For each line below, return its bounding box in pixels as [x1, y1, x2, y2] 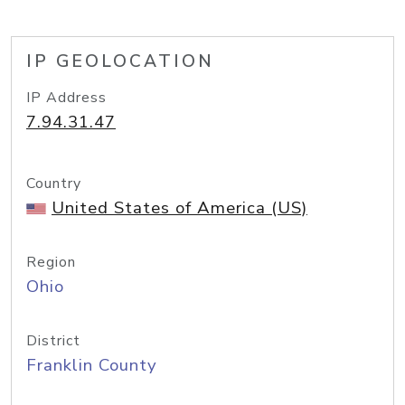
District [26, 331, 80, 351]
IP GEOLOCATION [26, 50, 214, 73]
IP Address [26, 88, 107, 108]
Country [26, 174, 81, 193]
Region [26, 252, 76, 272]
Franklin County [26, 353, 157, 377]
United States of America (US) [52, 196, 307, 220]
